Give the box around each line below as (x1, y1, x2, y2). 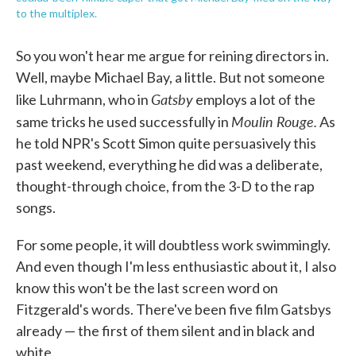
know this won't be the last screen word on (16, 279, 278, 297)
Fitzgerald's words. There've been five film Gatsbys (16, 300, 331, 319)
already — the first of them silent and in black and (16, 322, 315, 340)
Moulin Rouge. (231, 111, 317, 132)
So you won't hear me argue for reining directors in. (16, 47, 329, 65)
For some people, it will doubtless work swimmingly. (16, 236, 331, 254)
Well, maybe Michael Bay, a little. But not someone (16, 68, 325, 87)
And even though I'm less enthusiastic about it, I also (16, 257, 336, 276)
